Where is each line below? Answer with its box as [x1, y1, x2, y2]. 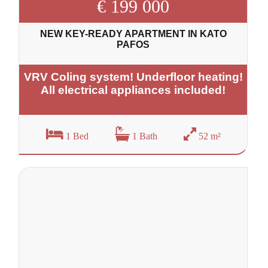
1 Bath [129, 131, 157, 142]
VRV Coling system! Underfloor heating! [23, 71, 243, 84]
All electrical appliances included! [41, 84, 226, 97]
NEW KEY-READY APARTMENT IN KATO [39, 29, 227, 39]
